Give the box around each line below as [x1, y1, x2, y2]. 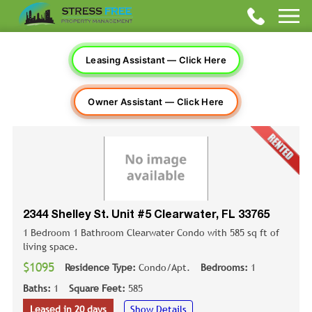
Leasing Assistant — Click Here [86, 54, 226, 66]
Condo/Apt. [139, 261, 190, 273]
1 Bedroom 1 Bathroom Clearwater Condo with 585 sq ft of [23, 226, 279, 238]
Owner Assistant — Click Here [88, 96, 224, 108]
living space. [23, 240, 81, 252]
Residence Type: [65, 261, 139, 273]
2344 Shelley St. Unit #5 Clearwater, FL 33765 [23, 210, 270, 220]
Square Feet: [69, 282, 128, 294]
